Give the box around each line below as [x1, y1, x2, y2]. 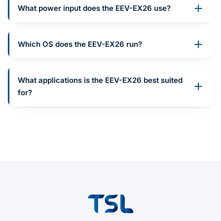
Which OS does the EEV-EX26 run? [18, 39, 142, 49]
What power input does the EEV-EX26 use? [18, 3, 171, 13]
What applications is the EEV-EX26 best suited [18, 75, 183, 85]
